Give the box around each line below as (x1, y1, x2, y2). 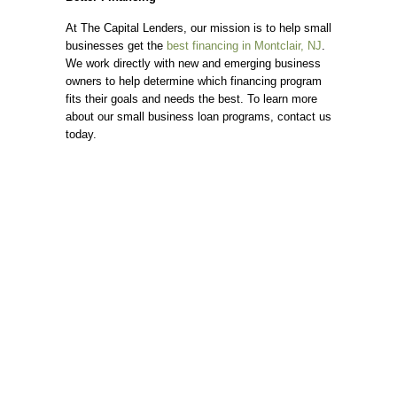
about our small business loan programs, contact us (66, 110, 331, 123)
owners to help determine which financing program (66, 74, 322, 88)
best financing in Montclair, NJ (167, 39, 322, 52)
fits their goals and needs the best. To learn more (66, 92, 317, 105)
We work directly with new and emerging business (66, 57, 321, 70)
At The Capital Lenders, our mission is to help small (66, 21, 331, 35)
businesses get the (66, 39, 167, 52)
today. (66, 128, 97, 141)
